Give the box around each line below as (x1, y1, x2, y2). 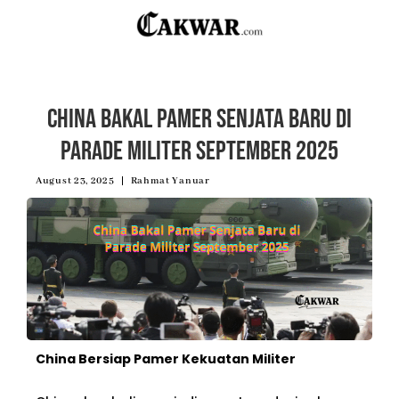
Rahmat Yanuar (130, 174, 210, 187)
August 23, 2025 (36, 174, 115, 187)
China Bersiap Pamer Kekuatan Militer (36, 349, 296, 368)
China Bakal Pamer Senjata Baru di (47, 102, 352, 135)
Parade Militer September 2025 (61, 134, 338, 167)
